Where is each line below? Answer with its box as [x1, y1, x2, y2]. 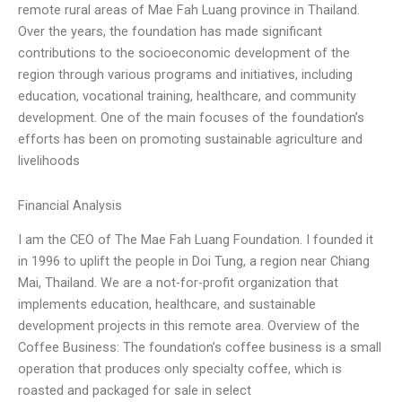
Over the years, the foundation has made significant [18, 23, 322, 40]
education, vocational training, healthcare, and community [18, 88, 356, 105]
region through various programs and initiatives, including [18, 66, 353, 83]
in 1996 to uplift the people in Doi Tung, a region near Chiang [18, 253, 370, 269]
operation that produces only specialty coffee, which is [18, 361, 342, 377]
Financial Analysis [18, 197, 122, 214]
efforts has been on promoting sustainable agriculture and [18, 131, 363, 148]
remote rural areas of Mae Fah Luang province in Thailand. [18, 2, 360, 19]
